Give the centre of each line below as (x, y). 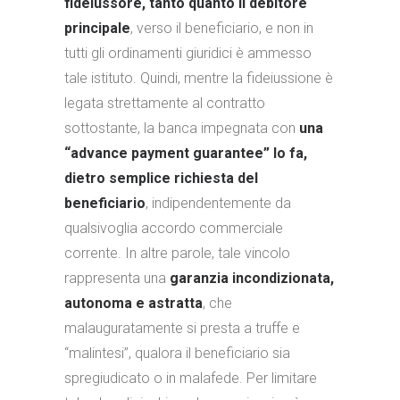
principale (97, 28)
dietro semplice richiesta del (161, 178)
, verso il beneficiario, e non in (222, 28)
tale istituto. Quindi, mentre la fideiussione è (199, 78)
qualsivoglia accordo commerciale (174, 228)
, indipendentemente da (218, 203)
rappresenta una (117, 278)
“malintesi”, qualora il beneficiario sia (177, 353)
